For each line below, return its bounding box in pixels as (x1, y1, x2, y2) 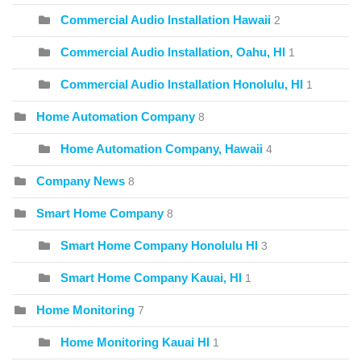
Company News (36, 173, 125, 188)
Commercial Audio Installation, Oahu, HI (60, 44, 285, 59)
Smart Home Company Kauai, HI (60, 270, 242, 284)
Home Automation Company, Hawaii (60, 141, 263, 156)
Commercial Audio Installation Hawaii (60, 12, 271, 27)
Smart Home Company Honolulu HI (60, 238, 258, 252)
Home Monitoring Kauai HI (60, 334, 210, 349)
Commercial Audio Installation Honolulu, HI (60, 77, 303, 91)
